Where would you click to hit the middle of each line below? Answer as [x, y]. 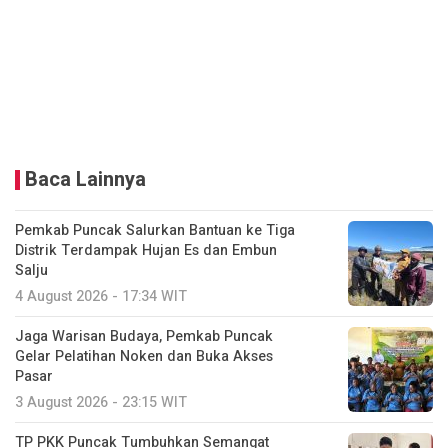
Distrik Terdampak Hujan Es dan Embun [146, 251]
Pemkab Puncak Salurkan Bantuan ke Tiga [155, 231]
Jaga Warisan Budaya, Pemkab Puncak [144, 337]
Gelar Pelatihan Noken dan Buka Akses [144, 357]
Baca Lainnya [85, 180]
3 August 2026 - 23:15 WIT [101, 403]
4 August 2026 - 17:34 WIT [101, 297]
